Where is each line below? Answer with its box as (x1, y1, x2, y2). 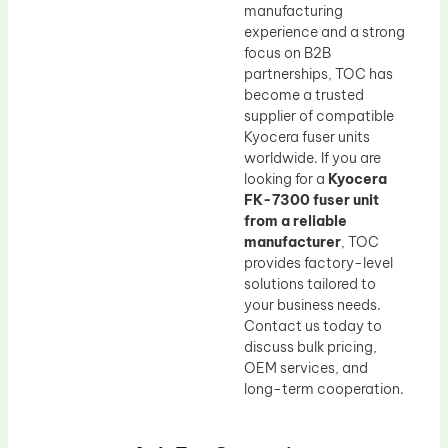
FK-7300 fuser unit (244, 190, 379, 209)
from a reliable (244, 211, 347, 230)
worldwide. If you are (244, 148, 381, 167)
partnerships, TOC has (244, 64, 393, 83)
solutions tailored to (244, 274, 376, 293)
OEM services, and (244, 358, 368, 377)
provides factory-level (244, 253, 393, 272)
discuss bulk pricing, (244, 337, 377, 356)
